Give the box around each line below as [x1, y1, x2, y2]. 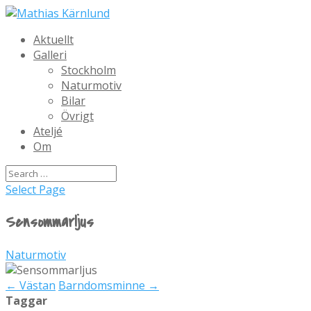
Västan [17, 277, 56, 293]
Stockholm [61, 62, 116, 78]
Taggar [6, 292, 47, 308]
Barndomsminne [58, 277, 148, 293]
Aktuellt [33, 32, 74, 47]
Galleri [33, 47, 67, 62]
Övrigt [61, 108, 94, 124]
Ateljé [33, 124, 62, 139]
